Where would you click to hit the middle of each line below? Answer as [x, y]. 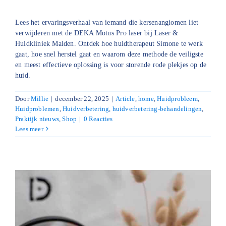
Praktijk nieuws [37, 119]
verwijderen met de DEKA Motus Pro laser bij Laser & [97, 33]
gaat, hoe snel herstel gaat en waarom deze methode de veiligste [109, 54]
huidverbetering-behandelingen [157, 108]
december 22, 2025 [82, 98]
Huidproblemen [37, 108]
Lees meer [29, 129]
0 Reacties [98, 119]
